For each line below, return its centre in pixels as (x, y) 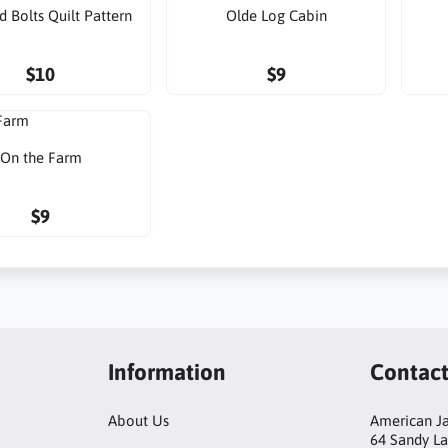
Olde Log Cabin (276, 15)
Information (166, 371)
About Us (138, 421)
